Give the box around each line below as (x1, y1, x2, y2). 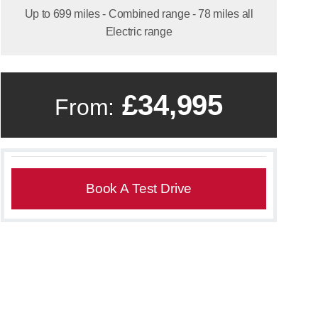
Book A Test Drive (85, 180, 192, 196)
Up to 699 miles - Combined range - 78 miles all (24, 7, 253, 20)
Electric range (105, 25, 172, 38)
